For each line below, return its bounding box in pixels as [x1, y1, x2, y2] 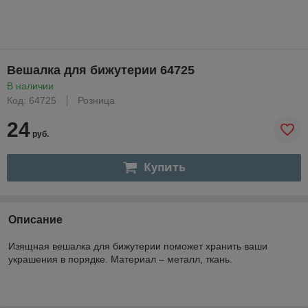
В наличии [7, 80, 54, 91]
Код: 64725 [7, 94, 56, 106]
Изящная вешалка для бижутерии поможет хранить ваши [8, 240, 267, 252]
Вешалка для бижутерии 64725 [7, 63, 195, 77]
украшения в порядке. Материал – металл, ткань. [8, 253, 232, 265]
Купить [143, 159, 186, 175]
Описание [8, 213, 63, 225]
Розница [78, 94, 115, 106]
